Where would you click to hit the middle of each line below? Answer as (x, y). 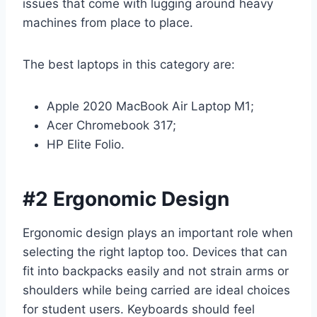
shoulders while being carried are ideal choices (156, 290)
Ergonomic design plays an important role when (158, 233)
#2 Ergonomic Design (126, 199)
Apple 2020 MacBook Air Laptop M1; (150, 106)
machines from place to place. (108, 23)
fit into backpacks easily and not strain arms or (156, 271)
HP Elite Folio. (86, 145)
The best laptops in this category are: (129, 65)
